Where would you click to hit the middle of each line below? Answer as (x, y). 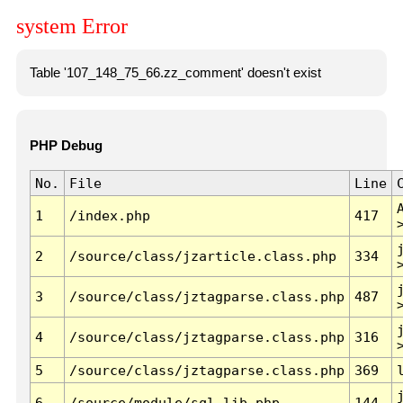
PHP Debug (66, 146)
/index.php (109, 216)
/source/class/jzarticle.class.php (202, 256)
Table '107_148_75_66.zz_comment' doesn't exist (175, 72)
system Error (72, 27)
